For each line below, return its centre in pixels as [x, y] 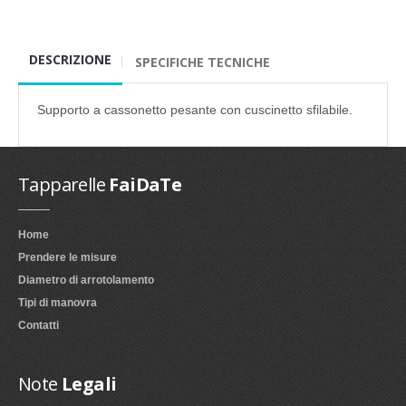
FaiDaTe [144, 184]
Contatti [39, 325]
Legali [87, 383]
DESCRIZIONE [70, 60]
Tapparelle [62, 184]
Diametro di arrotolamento [86, 280]
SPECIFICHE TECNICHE [203, 63]
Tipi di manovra [58, 302]
